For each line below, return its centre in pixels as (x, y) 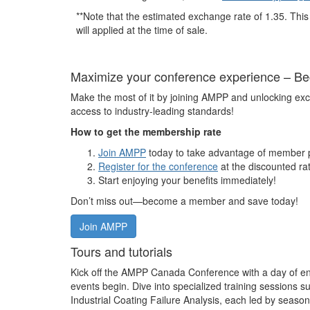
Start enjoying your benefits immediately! (187, 180)
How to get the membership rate (146, 131)
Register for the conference (158, 166)
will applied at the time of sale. (142, 30)
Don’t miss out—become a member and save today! (184, 201)
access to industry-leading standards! (152, 111)
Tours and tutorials (121, 251)
